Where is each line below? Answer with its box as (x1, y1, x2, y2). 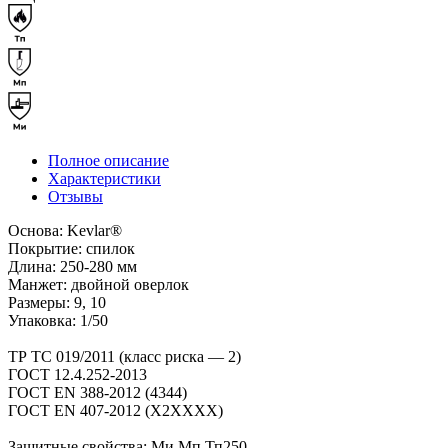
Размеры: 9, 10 (8, 293, 106, 311)
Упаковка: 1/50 (8, 311, 108, 329)
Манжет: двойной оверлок (8, 275, 189, 293)
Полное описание (48, 151, 169, 169)
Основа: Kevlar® (8, 221, 122, 239)
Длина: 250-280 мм (8, 257, 137, 275)
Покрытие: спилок (8, 239, 135, 257)
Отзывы (48, 187, 103, 205)
